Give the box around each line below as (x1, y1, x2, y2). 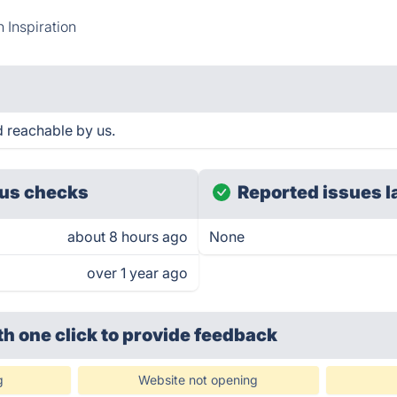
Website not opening (138, 372, 259, 387)
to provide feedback (101, 324, 278, 346)
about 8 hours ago (67, 228, 188, 245)
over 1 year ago (87, 264, 188, 282)
